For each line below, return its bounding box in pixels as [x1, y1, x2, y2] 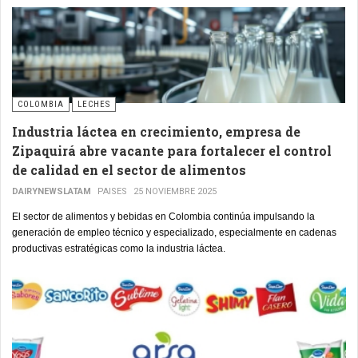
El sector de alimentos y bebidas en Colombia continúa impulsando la [12, 211, 315, 223]
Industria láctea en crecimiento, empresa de [12, 123, 300, 141]
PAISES [97, 186, 127, 197]
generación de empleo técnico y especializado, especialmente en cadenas [12, 227, 336, 239]
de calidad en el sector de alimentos [12, 161, 246, 179]
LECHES [78, 99, 110, 110]
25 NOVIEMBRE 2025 [133, 186, 217, 197]
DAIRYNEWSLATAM [12, 186, 91, 197]
